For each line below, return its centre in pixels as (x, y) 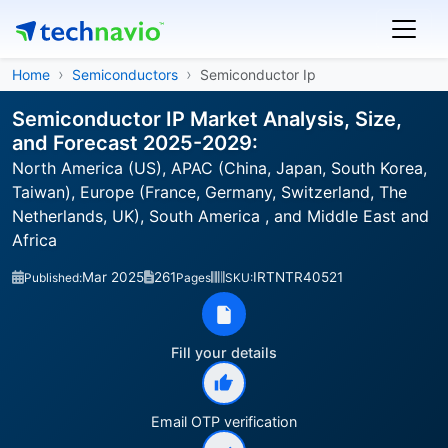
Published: (53, 277)
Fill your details (224, 352)
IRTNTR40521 (298, 277)
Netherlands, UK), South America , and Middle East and (220, 216)
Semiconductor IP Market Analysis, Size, (207, 119)
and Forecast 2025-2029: (135, 143)
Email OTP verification (224, 421)
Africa (34, 240)
